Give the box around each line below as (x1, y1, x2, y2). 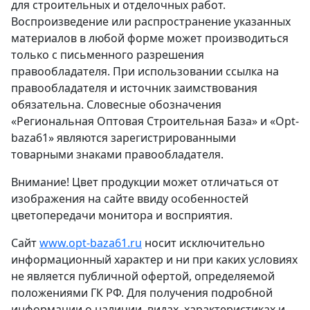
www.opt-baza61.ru (39, 235, 142, 250)
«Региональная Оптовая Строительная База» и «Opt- (11, 113, 299, 129)
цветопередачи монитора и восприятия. (11, 207, 232, 223)
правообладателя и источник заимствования (11, 80, 257, 95)
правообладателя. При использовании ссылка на (11, 63, 279, 79)
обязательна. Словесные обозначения (11, 96, 221, 112)
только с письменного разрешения (11, 46, 204, 62)
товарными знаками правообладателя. (11, 146, 224, 162)
